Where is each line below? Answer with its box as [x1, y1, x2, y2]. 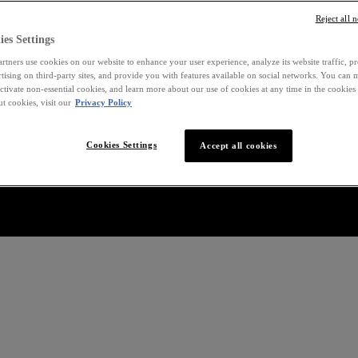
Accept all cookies [200, 141, 277, 150]
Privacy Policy [75, 97, 132, 107]
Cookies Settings [86, 140, 157, 149]
